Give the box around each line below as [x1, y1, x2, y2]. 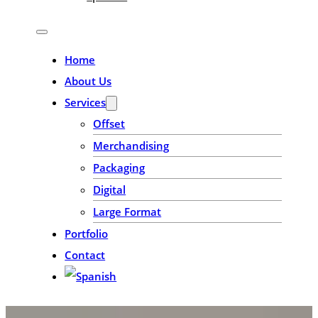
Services [65, 94, 106, 109]
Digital [93, 182, 126, 197]
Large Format [93, 204, 162, 219]
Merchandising [93, 138, 170, 153]
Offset [93, 116, 126, 131]
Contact [65, 247, 106, 262]
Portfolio [65, 226, 109, 241]
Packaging [93, 160, 146, 175]
